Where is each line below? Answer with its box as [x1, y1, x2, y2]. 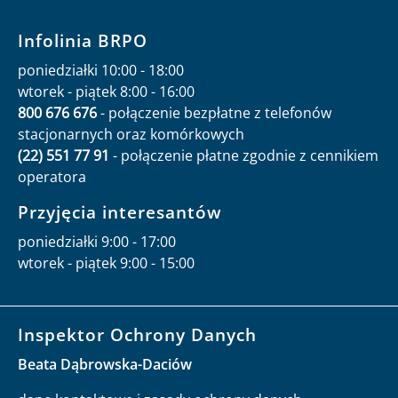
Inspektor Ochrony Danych [18, 322, 257, 346]
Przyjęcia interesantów [18, 199, 222, 224]
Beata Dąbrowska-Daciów [18, 354, 192, 374]
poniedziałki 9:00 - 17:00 [18, 231, 176, 251]
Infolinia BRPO [18, 28, 147, 52]
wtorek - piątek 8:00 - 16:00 [18, 81, 195, 101]
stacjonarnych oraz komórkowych [18, 123, 244, 144]
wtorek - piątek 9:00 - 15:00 [18, 252, 195, 273]
